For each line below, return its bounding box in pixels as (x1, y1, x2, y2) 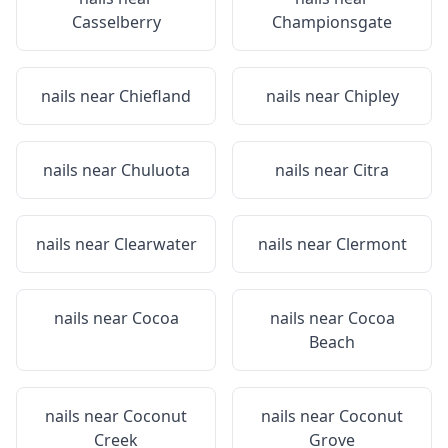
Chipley (343, 85, 399, 107)
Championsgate (272, 11, 392, 33)
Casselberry (71, 11, 161, 33)
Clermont (335, 233, 407, 255)
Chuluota (120, 159, 190, 181)
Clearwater (113, 233, 197, 255)
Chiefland (119, 85, 191, 107)
